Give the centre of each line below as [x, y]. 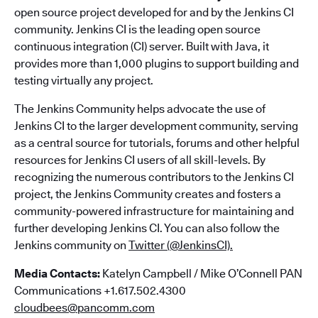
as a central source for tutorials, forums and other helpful [157, 143]
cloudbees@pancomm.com [84, 308]
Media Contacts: [57, 274]
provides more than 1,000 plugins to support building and [157, 64]
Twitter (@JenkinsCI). [181, 245]
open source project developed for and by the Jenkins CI [154, 12]
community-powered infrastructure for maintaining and [154, 211]
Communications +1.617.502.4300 [100, 291]
